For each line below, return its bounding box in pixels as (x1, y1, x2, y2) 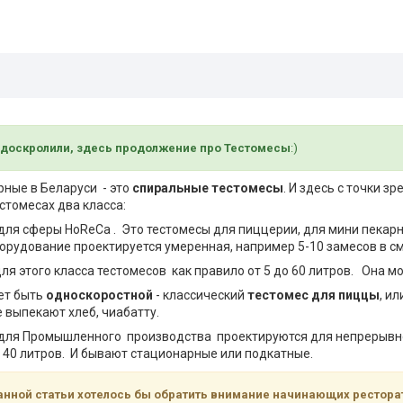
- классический (153, 288, 247, 302)
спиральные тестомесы (132, 181, 283, 195)
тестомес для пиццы (247, 288, 380, 302)
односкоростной (46, 288, 153, 302)
